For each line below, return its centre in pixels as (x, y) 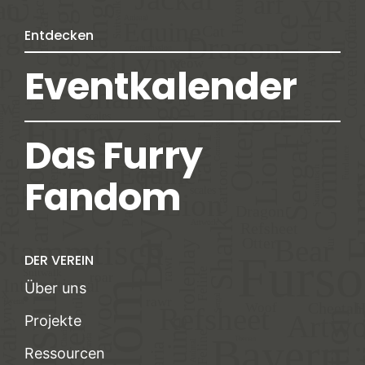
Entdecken (59, 36)
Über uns (55, 288)
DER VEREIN (59, 261)
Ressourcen (64, 354)
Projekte (53, 321)
